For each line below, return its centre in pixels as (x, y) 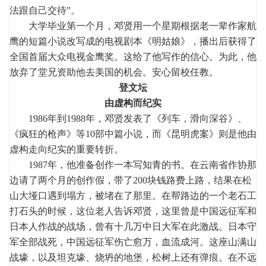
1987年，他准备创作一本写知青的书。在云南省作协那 (133, 164)
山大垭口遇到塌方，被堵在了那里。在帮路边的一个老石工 (133, 195)
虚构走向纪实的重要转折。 (66, 149)
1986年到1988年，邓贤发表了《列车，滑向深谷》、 (128, 118)
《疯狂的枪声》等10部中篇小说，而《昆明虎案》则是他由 (133, 134)
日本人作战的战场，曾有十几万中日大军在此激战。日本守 (133, 226)
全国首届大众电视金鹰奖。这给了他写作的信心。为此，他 (133, 56)
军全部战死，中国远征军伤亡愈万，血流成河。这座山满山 (133, 242)
